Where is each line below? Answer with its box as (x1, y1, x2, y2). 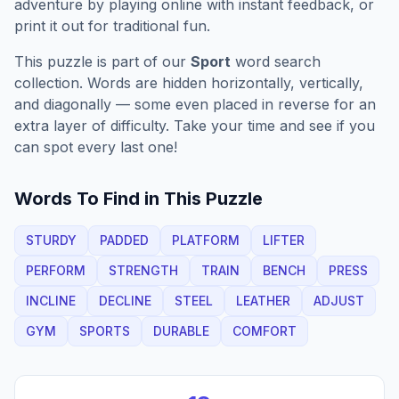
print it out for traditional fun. (14, 17, 210, 35)
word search (231, 53, 321, 70)
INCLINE (26, 293, 76, 308)
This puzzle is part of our (14, 53, 191, 70)
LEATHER (236, 293, 290, 308)
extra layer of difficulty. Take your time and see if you (14, 117, 375, 134)
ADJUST (313, 293, 364, 308)
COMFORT (232, 323, 297, 338)
